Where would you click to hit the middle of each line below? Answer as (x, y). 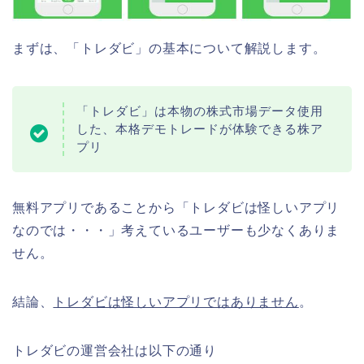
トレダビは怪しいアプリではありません (176, 302)
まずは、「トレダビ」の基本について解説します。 (169, 49)
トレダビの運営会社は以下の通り (115, 351)
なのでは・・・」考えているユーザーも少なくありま (176, 231)
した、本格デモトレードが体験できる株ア (200, 129)
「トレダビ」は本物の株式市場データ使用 (200, 111)
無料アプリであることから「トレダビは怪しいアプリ (176, 208)
